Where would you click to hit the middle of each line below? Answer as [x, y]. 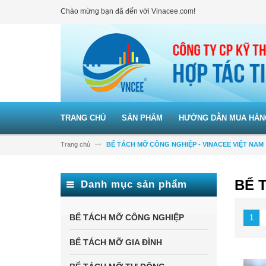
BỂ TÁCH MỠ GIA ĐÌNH [116, 242]
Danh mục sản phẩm [134, 184]
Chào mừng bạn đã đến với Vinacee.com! [128, 11]
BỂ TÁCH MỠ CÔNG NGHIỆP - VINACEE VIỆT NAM [185, 144]
